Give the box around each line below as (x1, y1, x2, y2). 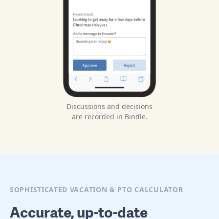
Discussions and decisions (66, 101, 153, 111)
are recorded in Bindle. (71, 111, 148, 121)
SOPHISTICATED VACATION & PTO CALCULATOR (10, 184, 183, 194)
